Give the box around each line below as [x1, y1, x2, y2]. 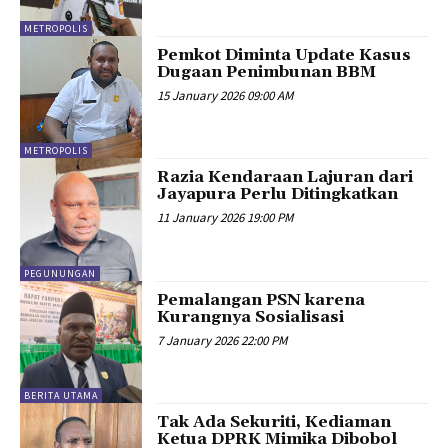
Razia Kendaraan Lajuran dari [157, 167, 414, 188]
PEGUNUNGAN [24, 266, 96, 280]
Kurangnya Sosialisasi [157, 306, 345, 327]
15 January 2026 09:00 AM [157, 86, 294, 104]
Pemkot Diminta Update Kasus [157, 44, 412, 65]
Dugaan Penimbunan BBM [157, 61, 377, 82]
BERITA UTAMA [24, 389, 98, 403]
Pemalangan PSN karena [157, 289, 366, 310]
